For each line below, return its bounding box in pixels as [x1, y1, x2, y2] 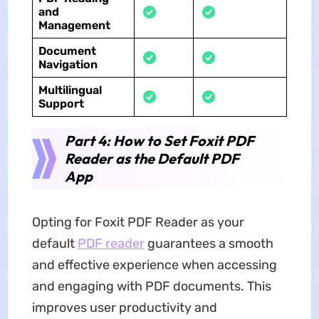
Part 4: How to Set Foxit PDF [64, 131, 254, 150]
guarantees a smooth [144, 235, 273, 251]
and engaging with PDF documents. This [31, 278, 271, 294]
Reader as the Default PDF [64, 149, 239, 167]
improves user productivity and [31, 299, 217, 315]
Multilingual [38, 83, 102, 97]
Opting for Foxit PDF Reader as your [31, 214, 244, 230]
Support [38, 96, 84, 110]
